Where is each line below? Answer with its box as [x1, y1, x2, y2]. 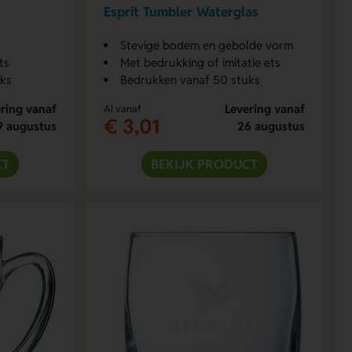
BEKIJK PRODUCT [150, 155, 258, 173]
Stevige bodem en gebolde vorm [119, 37, 293, 53]
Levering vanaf [224, 101, 305, 116]
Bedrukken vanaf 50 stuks [119, 71, 260, 87]
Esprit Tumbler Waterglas [103, 3, 258, 21]
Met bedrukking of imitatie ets [119, 54, 280, 70]
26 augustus [236, 118, 305, 134]
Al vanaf [103, 101, 141, 115]
